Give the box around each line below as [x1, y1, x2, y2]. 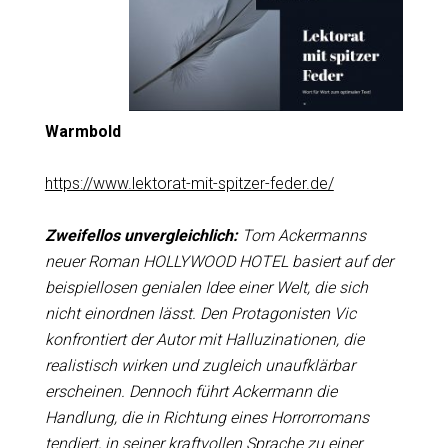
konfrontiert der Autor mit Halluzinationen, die [44, 330, 364, 349]
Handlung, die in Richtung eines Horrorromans [44, 408, 369, 427]
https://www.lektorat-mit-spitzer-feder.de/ [44, 174, 334, 193]
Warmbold [44, 122, 121, 141]
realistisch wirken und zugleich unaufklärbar [44, 356, 355, 375]
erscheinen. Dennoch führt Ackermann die [44, 382, 337, 401]
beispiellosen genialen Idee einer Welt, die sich [44, 278, 368, 297]
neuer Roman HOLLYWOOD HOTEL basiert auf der [44, 252, 393, 271]
